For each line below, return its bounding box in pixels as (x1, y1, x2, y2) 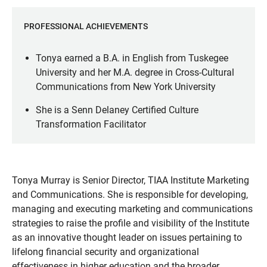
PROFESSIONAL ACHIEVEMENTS (24, 21, 148, 31)
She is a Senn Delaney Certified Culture (36, 104, 198, 116)
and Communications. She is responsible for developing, (12, 189, 248, 200)
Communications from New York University (36, 81, 216, 92)
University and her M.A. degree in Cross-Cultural (36, 67, 234, 78)
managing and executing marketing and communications (12, 203, 253, 215)
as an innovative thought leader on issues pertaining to (12, 232, 242, 243)
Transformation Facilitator (36, 119, 146, 130)
